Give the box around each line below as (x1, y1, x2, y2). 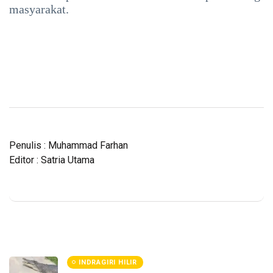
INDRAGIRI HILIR (79, 258, 137, 266)
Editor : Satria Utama (9, 154, 94, 166)
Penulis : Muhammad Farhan (9, 139, 128, 151)
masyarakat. (9, 2, 69, 16)
